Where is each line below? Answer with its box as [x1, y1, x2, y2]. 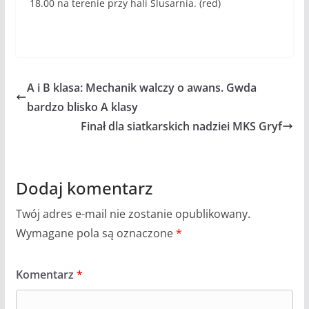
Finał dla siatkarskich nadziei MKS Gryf [81, 118, 283, 134]
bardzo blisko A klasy [26, 99, 138, 114]
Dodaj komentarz [15, 176, 152, 199]
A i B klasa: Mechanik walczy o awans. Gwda [26, 79, 257, 95]
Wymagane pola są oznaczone [15, 225, 176, 241]
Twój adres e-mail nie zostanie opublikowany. [15, 206, 250, 221]
